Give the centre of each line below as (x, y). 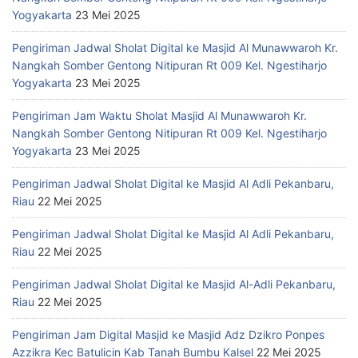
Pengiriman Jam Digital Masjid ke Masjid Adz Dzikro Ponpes (168, 335)
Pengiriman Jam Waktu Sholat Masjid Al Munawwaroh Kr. (159, 116)
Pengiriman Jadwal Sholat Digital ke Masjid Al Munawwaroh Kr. (175, 48)
